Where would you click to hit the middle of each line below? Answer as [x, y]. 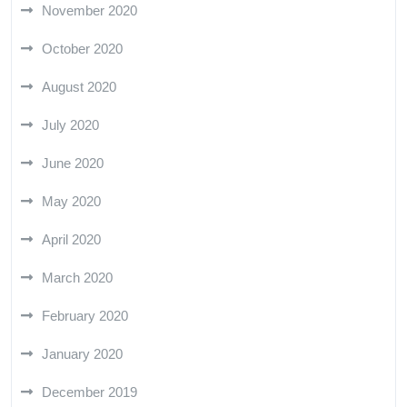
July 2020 [70, 124]
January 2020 [82, 353]
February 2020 [85, 315]
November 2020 [89, 10]
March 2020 [77, 277]
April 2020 [71, 239]
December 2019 [89, 392]
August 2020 [79, 86]
